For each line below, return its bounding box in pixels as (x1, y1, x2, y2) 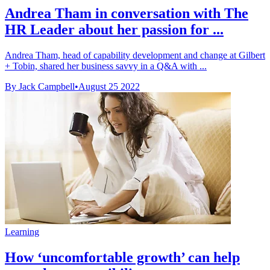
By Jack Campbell (5, 81, 75, 92)
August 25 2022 (78, 81, 140, 92)
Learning (5, 227, 39, 237)
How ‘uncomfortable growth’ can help (5, 250, 240, 266)
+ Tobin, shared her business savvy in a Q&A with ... (5, 61, 207, 72)
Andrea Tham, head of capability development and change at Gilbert (5, 50, 265, 61)
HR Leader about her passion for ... (5, 22, 224, 38)
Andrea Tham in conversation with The (5, 5, 248, 22)
